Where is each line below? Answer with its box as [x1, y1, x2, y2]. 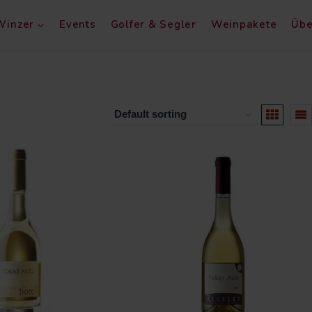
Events [59, 17, 96, 31]
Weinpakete [210, 17, 277, 31]
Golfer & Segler [110, 17, 196, 31]
